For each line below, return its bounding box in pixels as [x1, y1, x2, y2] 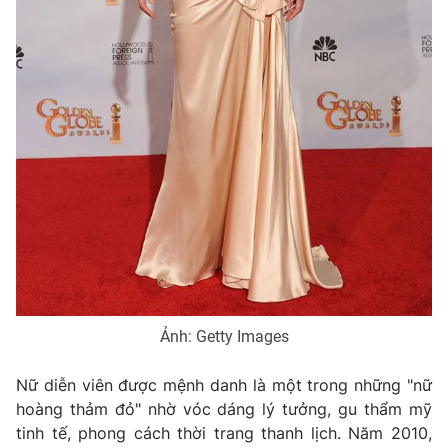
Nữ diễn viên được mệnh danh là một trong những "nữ [16, 374, 432, 395]
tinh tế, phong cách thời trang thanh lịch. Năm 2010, [16, 422, 432, 443]
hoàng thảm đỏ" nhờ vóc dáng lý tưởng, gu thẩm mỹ [16, 398, 432, 419]
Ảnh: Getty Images [159, 326, 289, 346]
